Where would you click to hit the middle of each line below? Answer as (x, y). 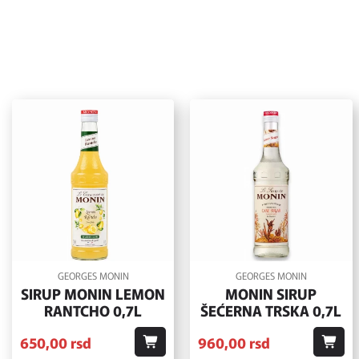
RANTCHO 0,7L (93, 311)
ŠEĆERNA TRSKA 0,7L (271, 311)
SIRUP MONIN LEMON (93, 294)
